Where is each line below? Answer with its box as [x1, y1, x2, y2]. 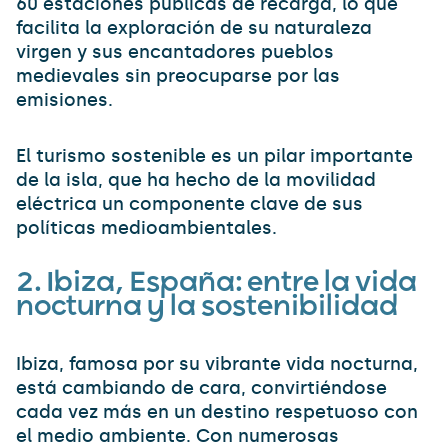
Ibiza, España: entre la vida [46, 270, 417, 298]
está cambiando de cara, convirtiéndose [16, 377, 387, 399]
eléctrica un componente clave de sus [16, 193, 363, 215]
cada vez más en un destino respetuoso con [16, 401, 418, 423]
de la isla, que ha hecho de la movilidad [16, 169, 376, 191]
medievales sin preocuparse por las [16, 65, 340, 87]
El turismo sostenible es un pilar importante [16, 145, 413, 167]
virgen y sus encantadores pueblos [16, 41, 334, 63]
